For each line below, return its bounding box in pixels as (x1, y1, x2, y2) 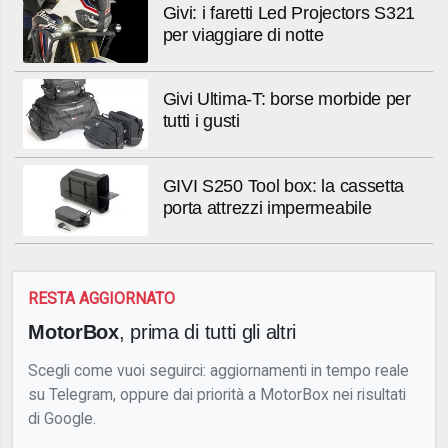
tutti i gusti (162, 111, 240, 132)
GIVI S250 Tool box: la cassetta (162, 175, 405, 196)
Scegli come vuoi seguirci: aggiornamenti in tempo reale (28, 360, 410, 380)
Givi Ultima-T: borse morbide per (162, 89, 411, 110)
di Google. (28, 408, 97, 428)
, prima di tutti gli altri (118, 319, 297, 343)
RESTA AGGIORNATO (28, 289, 176, 309)
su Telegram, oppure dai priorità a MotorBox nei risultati (28, 384, 407, 404)
